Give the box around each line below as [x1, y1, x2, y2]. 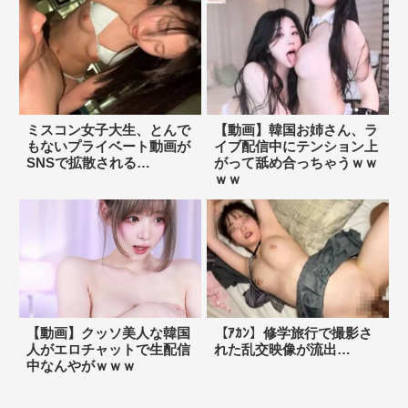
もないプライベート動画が [25, 138, 190, 154]
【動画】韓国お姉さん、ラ [213, 121, 378, 138]
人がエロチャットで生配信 [25, 341, 190, 357]
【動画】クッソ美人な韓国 [25, 324, 190, 341]
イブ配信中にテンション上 [213, 138, 378, 154]
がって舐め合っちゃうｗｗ [213, 154, 378, 170]
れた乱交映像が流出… [213, 341, 351, 357]
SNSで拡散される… [25, 154, 150, 170]
